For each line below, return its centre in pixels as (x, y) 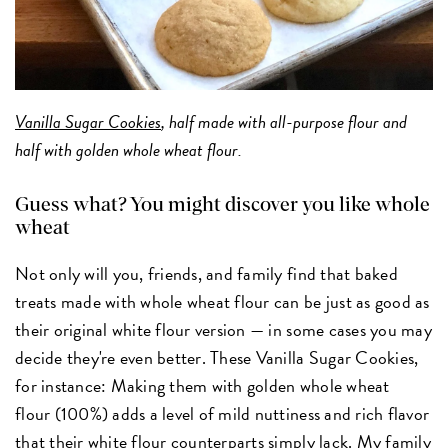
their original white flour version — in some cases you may (223, 329)
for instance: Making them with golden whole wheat (202, 385)
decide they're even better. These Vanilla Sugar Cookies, (217, 357)
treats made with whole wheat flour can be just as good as (222, 301)
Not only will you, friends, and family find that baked (206, 273)
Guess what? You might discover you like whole (223, 204)
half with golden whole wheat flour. (131, 149)
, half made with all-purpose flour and (284, 121)
